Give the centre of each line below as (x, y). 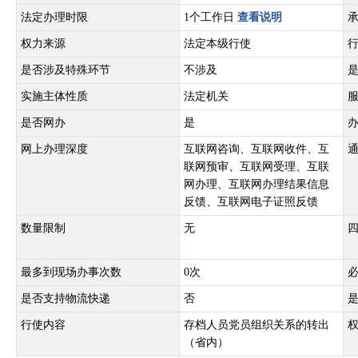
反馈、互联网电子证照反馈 (251, 202)
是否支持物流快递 (66, 298)
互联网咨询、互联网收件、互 (257, 149)
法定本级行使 (217, 44)
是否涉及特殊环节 (66, 70)
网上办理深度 (54, 149)
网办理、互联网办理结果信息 (257, 184)
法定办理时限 (54, 17)
